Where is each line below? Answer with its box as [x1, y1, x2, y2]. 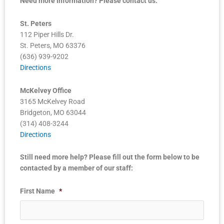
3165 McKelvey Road [20, 97, 85, 105]
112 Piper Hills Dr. [20, 30, 74, 38]
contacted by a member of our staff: [20, 164, 133, 172]
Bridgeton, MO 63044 [20, 108, 86, 116]
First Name [20, 187, 55, 195]
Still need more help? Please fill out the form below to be [20, 153, 199, 161]
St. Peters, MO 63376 [20, 41, 85, 49]
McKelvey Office [20, 86, 71, 94]
